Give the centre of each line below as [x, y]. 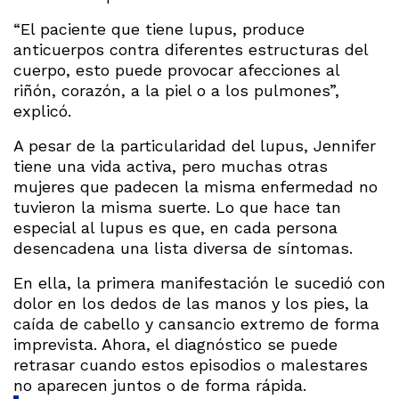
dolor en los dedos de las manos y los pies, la [191, 303]
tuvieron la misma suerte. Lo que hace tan [177, 207]
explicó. [42, 110]
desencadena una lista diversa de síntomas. [183, 248]
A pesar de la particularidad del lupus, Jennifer [195, 145]
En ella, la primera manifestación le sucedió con [199, 282]
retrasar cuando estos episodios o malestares [191, 364]
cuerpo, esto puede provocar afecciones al [176, 69]
